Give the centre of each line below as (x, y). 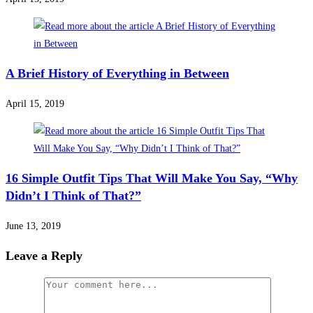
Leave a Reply (44, 255)
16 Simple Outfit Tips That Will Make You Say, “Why (152, 178)
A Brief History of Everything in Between (117, 73)
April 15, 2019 (35, 103)
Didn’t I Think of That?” (73, 195)
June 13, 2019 (33, 226)
